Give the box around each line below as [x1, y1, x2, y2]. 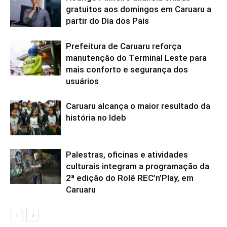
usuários [66, 76, 99, 87]
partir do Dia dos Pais [66, 16, 149, 26]
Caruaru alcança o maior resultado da [66, 101, 210, 111]
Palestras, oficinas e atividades [66, 149, 188, 160]
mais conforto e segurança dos [66, 64, 188, 75]
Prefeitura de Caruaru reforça [66, 41, 181, 52]
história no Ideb [66, 112, 126, 123]
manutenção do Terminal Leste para [66, 53, 207, 63]
